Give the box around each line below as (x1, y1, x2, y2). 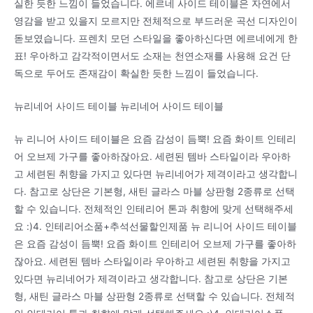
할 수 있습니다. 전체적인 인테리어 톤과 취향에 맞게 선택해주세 (14, 203, 293, 214)
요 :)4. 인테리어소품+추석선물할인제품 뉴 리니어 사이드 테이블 (14, 221, 297, 232)
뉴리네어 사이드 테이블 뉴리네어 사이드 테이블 (14, 101, 224, 112)
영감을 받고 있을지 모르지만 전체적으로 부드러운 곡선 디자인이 (14, 15, 298, 27)
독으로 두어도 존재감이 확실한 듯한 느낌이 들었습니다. (14, 68, 259, 80)
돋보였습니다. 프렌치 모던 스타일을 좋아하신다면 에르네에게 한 (14, 33, 298, 45)
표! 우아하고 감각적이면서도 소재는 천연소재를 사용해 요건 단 (14, 50, 291, 62)
